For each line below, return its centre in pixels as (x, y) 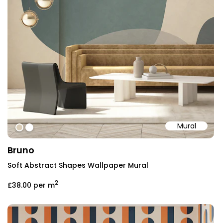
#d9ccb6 (35, 128)
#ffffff (39, 128)
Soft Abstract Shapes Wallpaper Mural (78, 165)
